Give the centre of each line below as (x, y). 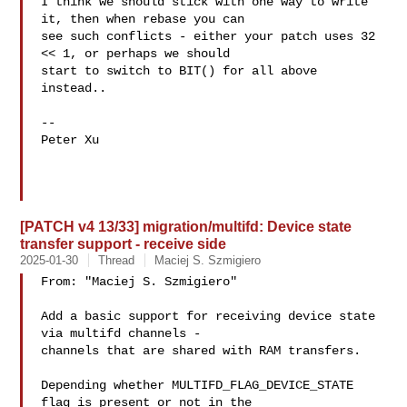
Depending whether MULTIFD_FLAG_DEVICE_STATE (198, 385)
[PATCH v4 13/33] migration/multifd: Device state (186, 226)
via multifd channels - (121, 333)
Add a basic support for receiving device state (208, 316)
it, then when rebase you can (143, 19)
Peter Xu (70, 140)
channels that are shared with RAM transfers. (201, 351)
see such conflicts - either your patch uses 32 (208, 36)
